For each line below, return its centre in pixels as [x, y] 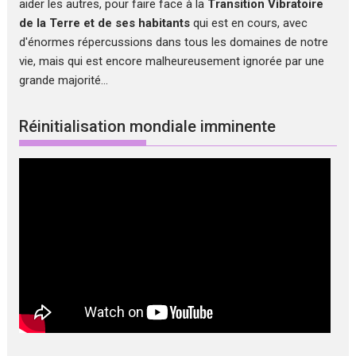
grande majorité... [64, 80]
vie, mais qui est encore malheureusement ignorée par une [172, 61]
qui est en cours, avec [249, 23]
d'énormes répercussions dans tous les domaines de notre [174, 42]
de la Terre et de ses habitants [105, 23]
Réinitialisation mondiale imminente [148, 127]
